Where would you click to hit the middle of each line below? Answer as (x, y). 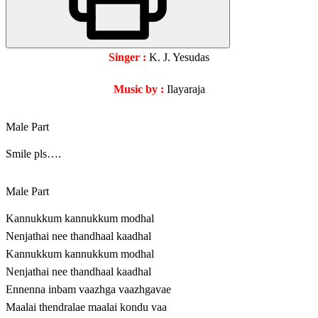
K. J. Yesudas (178, 57)
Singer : (127, 57)
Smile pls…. (33, 154)
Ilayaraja (186, 89)
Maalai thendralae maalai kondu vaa (86, 307)
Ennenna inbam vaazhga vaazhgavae (88, 290)
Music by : (138, 89)
